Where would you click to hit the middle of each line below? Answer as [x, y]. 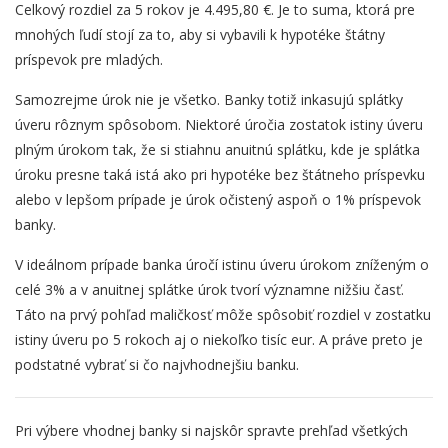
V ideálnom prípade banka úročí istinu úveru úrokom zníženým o [222, 265]
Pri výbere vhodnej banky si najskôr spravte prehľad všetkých [211, 431]
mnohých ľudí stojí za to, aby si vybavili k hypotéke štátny [200, 35]
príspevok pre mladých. [89, 60]
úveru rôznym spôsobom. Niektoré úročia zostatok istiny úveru [219, 125]
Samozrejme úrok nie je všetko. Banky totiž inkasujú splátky [209, 100]
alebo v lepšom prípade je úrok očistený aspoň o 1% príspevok [218, 200]
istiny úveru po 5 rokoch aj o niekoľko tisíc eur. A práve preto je [219, 340]
